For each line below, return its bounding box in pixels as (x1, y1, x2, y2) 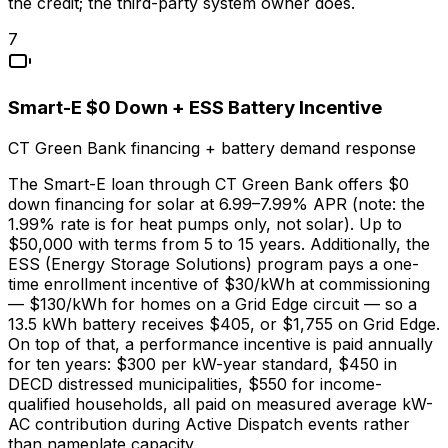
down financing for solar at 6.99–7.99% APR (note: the (8, 193, 425, 214)
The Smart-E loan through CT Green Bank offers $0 (8, 173, 409, 194)
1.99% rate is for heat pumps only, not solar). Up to (8, 213, 402, 234)
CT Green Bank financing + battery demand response (8, 137, 416, 158)
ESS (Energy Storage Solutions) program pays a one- (8, 253, 419, 274)
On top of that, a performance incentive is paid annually (8, 333, 433, 354)
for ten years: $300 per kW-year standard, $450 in (8, 353, 397, 374)
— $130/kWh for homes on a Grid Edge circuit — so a (8, 293, 417, 314)
